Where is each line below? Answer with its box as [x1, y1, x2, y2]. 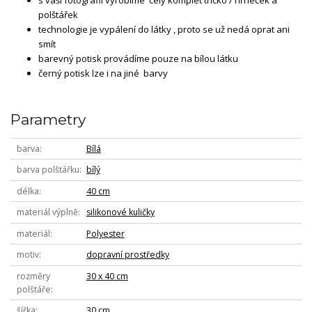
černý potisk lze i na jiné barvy [38, 66, 170, 79]
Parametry [10, 111, 86, 129]
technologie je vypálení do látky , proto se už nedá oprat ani [38, 22, 290, 36]
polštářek [38, 8, 78, 21]
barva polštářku [16, 164, 79, 176]
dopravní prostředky [86, 249, 169, 261]
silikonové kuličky [86, 206, 155, 219]
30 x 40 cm [86, 270, 128, 282]
